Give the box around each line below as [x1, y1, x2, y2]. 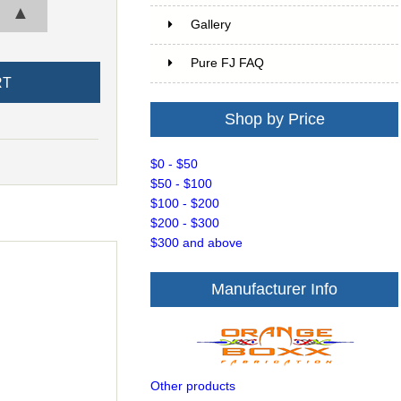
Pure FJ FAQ [191, 56, 265, 71]
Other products [150, 380, 236, 394]
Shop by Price [224, 110, 325, 129]
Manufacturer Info [211, 280, 338, 299]
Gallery [191, 18, 232, 32]
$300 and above [150, 236, 243, 251]
